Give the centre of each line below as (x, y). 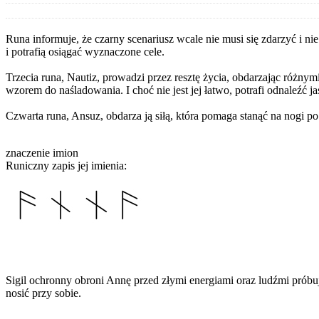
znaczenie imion (42, 152)
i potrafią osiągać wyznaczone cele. (85, 51)
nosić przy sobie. (43, 293)
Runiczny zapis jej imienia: (66, 165)
